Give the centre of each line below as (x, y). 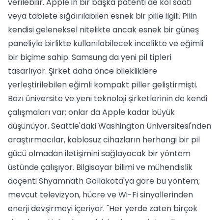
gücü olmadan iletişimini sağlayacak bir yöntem (99, 153)
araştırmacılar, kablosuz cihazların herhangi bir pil (104, 140)
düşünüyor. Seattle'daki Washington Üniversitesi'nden (110, 126)
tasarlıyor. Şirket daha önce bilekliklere (82, 71)
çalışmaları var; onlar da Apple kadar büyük (91, 112)
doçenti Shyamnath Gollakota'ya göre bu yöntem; (104, 181)
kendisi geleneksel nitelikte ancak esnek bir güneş (103, 30)
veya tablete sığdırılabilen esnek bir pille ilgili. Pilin (102, 16)
